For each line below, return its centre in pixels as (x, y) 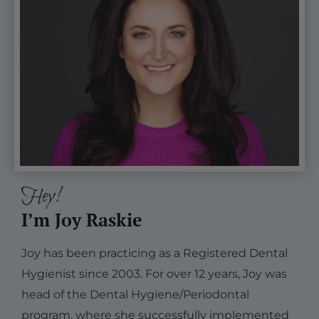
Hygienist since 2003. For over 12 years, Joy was (154, 274)
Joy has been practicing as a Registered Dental (155, 253)
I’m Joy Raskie (82, 220)
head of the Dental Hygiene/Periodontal (135, 295)
